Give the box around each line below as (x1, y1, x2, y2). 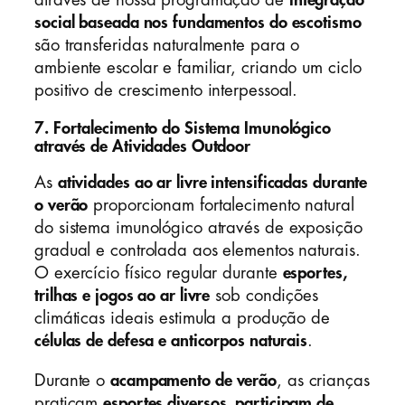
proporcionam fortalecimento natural (88, 197, 354, 214)
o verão (34, 197, 89, 214)
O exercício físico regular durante (34, 265, 283, 282)
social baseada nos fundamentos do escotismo (34, 14, 362, 32)
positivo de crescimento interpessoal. (34, 82, 298, 99)
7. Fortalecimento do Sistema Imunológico (34, 119, 331, 137)
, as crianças (277, 372, 370, 389)
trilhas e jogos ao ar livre (34, 287, 211, 305)
